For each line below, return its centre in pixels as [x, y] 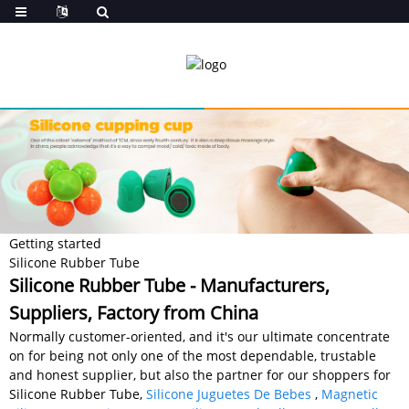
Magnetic [350, 393]
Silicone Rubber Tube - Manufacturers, [169, 285]
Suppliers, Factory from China [134, 312]
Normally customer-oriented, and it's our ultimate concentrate [199, 336]
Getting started [55, 243]
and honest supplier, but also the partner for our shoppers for [200, 374]
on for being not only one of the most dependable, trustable [193, 355]
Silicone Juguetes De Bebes [229, 393]
